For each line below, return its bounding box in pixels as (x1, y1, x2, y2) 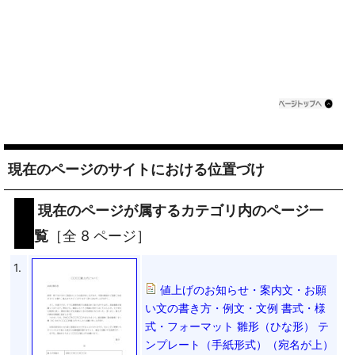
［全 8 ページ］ (48, 227, 151, 245)
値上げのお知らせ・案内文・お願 (160, 282, 326, 296)
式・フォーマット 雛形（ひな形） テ (145, 319, 329, 333)
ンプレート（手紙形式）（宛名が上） (145, 337, 334, 351)
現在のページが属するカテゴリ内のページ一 (38, 202, 323, 219)
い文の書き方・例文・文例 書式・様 (145, 300, 326, 315)
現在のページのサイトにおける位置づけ (8, 161, 265, 178)
